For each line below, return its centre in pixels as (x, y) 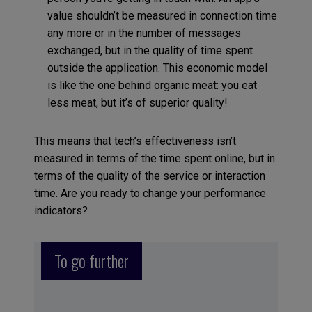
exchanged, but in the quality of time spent (150, 50)
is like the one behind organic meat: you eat (152, 85)
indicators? (61, 210)
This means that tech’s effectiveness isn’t (135, 141)
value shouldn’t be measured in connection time (162, 15)
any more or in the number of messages (144, 33)
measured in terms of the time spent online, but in (154, 158)
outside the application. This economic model (157, 68)
